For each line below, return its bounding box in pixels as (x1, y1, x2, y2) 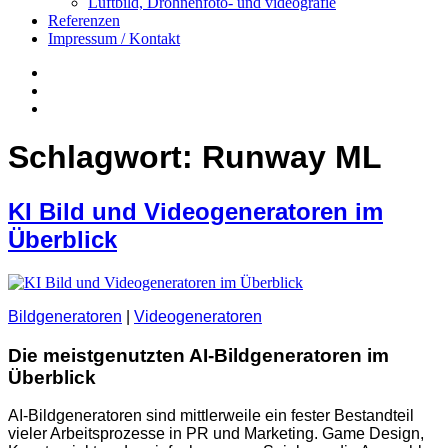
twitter (47, 99, 87, 116)
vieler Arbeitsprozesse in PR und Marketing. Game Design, (8, 425, 424, 443)
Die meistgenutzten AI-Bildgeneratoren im (8, 344, 389, 366)
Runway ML (202, 139, 382, 176)
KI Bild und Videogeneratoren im (8, 197, 383, 225)
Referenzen (48, 12, 120, 29)
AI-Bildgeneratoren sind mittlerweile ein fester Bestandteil (8, 407, 414, 425)
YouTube (47, 81, 105, 98)
